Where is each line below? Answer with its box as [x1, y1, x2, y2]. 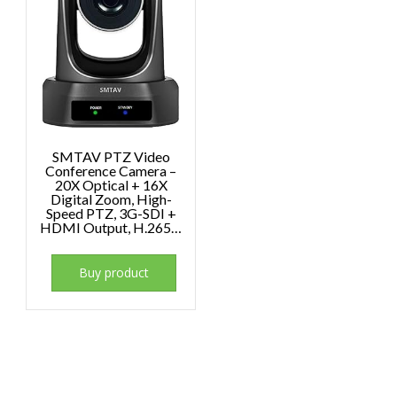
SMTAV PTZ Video [51, 148, 170, 166]
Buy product [79, 264, 150, 282]
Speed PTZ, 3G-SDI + [45, 205, 176, 222]
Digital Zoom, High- [50, 191, 172, 208]
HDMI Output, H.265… [40, 219, 183, 237]
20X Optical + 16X [54, 176, 167, 194]
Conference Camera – [45, 162, 177, 180]
